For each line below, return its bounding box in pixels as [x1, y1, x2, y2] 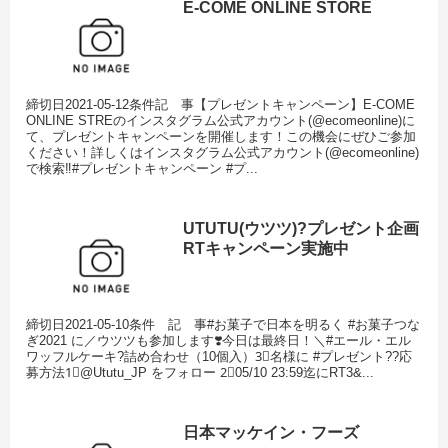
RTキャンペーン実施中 [182, 239, 349, 257]
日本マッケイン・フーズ [182, 423, 359, 441]
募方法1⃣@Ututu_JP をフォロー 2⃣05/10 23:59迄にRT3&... [26, 365, 375, 381]
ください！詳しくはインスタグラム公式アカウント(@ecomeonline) [26, 144, 420, 160]
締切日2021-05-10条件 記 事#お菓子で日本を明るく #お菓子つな [26, 317, 421, 333]
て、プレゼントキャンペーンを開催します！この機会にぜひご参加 [26, 128, 417, 144]
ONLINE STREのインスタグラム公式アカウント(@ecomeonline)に [26, 112, 416, 128]
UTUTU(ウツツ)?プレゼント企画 [182, 219, 419, 237]
